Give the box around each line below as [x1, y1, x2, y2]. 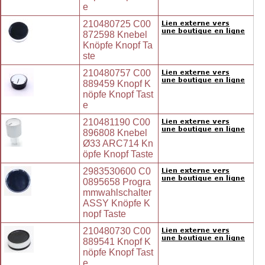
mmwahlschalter [83, 188, 151, 198]
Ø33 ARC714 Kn [83, 138, 153, 149]
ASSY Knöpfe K [83, 198, 150, 209]
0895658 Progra [83, 177, 151, 188]
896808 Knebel [83, 128, 147, 138]
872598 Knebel [83, 30, 147, 40]
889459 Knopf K [83, 79, 151, 89]
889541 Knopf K [83, 237, 151, 247]
